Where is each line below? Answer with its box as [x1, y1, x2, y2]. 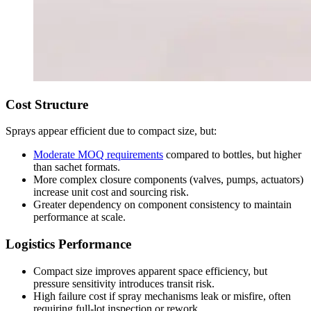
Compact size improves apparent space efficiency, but [33, 264, 267, 277]
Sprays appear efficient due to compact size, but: [6, 125, 217, 137]
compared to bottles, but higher [163, 149, 301, 161]
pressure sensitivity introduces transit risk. [33, 277, 215, 289]
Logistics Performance [6, 237, 131, 252]
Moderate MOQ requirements [33, 149, 163, 161]
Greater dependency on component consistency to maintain [33, 199, 292, 211]
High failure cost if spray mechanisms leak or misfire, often [33, 289, 291, 302]
